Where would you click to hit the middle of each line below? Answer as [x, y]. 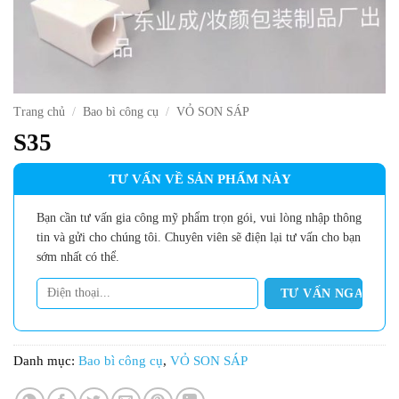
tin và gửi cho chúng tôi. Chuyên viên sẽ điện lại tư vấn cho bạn [199, 237]
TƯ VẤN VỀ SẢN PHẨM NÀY [199, 179]
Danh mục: [46, 360]
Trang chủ [39, 112]
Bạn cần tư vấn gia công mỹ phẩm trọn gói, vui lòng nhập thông [199, 217]
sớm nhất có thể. [78, 256]
